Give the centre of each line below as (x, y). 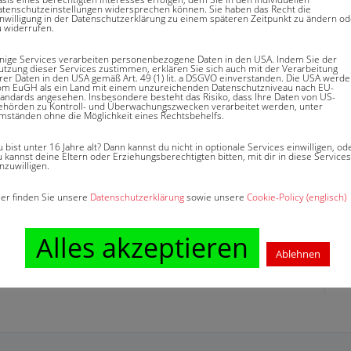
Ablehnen (298, 254)
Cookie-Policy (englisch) (297, 197)
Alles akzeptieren (142, 248)
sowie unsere (215, 197)
